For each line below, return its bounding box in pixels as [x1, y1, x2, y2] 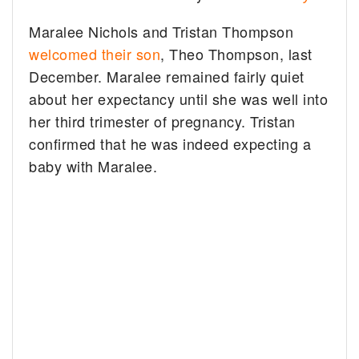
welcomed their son [29, 43, 161, 65]
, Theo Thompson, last [160, 43, 313, 65]
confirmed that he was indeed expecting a [29, 133, 312, 155]
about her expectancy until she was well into [29, 88, 329, 110]
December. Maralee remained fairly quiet [29, 66, 305, 87]
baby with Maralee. [29, 155, 158, 177]
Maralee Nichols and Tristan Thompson [29, 21, 294, 42]
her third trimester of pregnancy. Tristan [29, 111, 296, 132]
